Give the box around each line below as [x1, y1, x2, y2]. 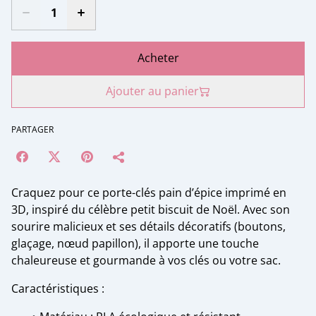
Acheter [137, 50, 179, 66]
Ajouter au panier [106, 83, 199, 99]
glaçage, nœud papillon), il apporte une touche [11, 236, 259, 251]
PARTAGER [11, 123, 54, 135]
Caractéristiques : [11, 281, 104, 296]
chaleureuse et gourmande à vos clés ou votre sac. [11, 253, 281, 268]
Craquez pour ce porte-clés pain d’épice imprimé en [11, 185, 286, 200]
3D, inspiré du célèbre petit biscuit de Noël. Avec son [11, 202, 290, 217]
